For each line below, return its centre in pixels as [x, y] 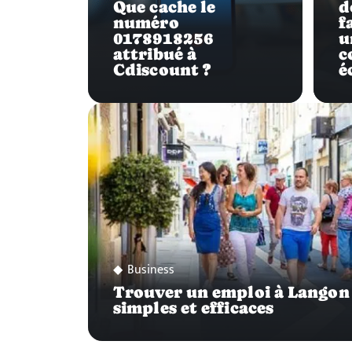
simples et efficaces [194, 308]
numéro [146, 23]
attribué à [155, 55]
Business [151, 269]
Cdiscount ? [162, 70]
